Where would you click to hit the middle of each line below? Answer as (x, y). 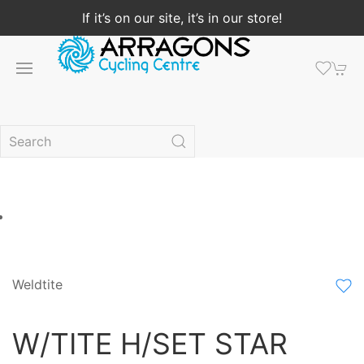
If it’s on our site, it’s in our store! (182, 18)
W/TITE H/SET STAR (150, 344)
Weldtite (37, 284)
